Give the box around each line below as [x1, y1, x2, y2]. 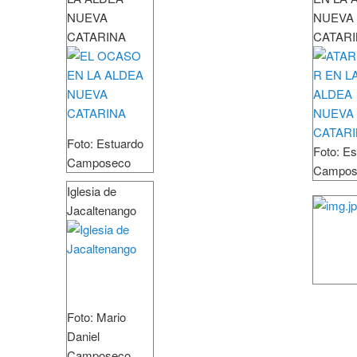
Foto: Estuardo [67, 135, 143, 152]
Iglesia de [67, 182, 116, 200]
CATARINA [67, 28, 126, 45]
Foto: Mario [67, 308, 126, 326]
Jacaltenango [67, 202, 136, 219]
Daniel [67, 328, 100, 345]
